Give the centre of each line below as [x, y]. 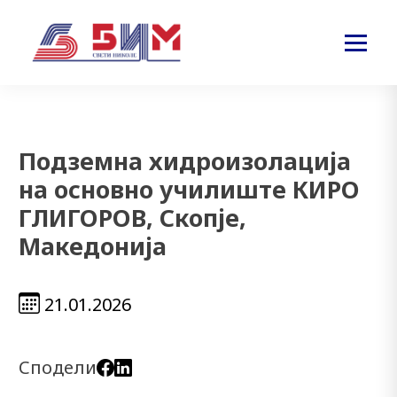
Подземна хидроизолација [185, 161]
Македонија [93, 246]
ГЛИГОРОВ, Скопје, [132, 218]
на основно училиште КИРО [189, 189]
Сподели [58, 367]
